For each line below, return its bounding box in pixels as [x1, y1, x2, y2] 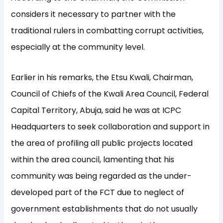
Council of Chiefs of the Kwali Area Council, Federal [11, 88, 209, 100]
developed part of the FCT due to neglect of [11, 186, 185, 198]
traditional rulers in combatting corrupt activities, [11, 24, 204, 36]
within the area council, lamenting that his [11, 153, 175, 165]
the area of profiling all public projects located [11, 137, 193, 149]
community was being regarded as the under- [11, 170, 192, 182]
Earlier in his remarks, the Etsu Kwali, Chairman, [11, 71, 194, 83]
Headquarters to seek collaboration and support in [11, 120, 210, 132]
